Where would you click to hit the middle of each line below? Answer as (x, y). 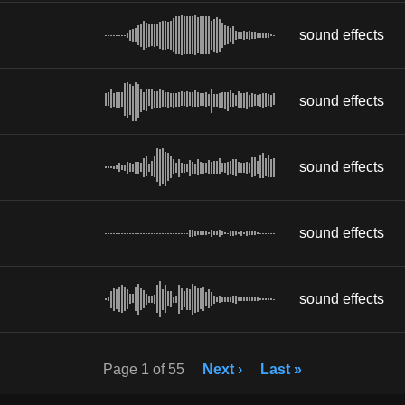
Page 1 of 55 (144, 369)
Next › (222, 369)
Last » (281, 369)
